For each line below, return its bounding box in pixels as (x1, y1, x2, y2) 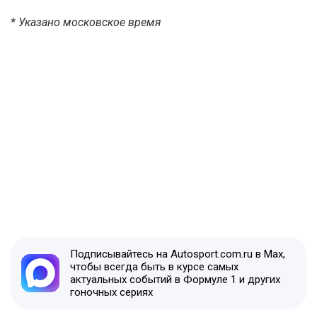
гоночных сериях (70, 285, 153, 299)
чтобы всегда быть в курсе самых (70, 260, 238, 273)
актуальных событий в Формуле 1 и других (70, 272, 280, 286)
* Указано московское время (11, 15, 161, 29)
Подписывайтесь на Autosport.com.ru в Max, (70, 247, 285, 260)
